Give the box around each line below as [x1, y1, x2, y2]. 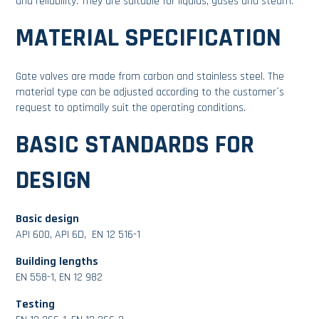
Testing [16, 297, 56, 313]
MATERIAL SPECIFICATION [16, 22, 282, 55]
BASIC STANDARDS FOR [16, 129, 255, 162]
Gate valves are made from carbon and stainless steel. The [16, 69, 285, 85]
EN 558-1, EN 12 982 [16, 270, 103, 286]
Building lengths [16, 254, 99, 270]
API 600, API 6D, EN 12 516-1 [16, 227, 141, 243]
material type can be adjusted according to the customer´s [16, 85, 285, 100]
